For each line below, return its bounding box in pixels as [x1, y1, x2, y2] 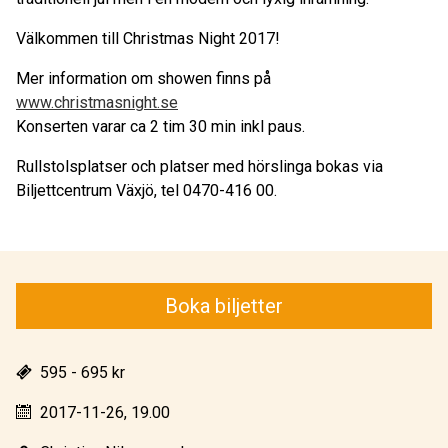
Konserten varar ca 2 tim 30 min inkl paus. [16, 116, 305, 136]
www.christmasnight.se [16, 92, 178, 112]
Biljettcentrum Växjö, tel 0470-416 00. [16, 180, 277, 200]
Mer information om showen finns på [16, 68, 271, 88]
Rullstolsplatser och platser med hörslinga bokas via [16, 156, 383, 176]
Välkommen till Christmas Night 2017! [16, 28, 280, 48]
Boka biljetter [165, 293, 283, 318]
